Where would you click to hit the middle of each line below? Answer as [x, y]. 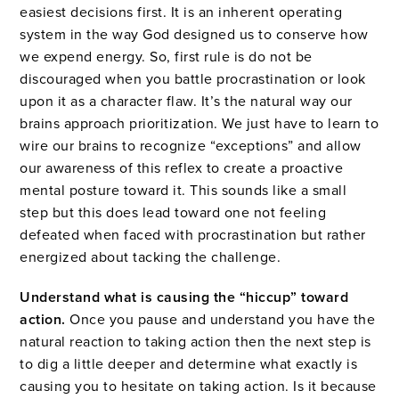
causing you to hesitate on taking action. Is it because [198, 387]
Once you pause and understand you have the [220, 320]
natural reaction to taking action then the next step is [195, 342]
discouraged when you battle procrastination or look [193, 80]
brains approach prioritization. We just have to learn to [199, 124]
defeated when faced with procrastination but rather [193, 236]
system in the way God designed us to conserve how [194, 35]
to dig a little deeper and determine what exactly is [189, 365]
